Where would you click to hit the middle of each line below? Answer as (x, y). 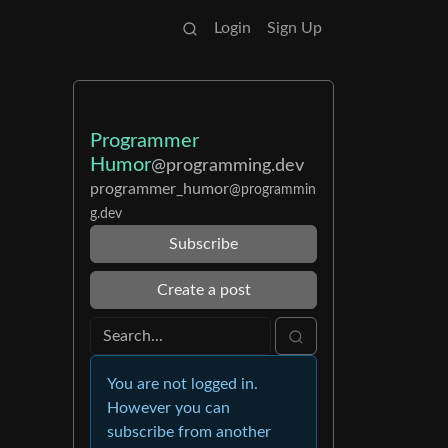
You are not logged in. (182, 384)
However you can (168, 408)
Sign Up (294, 28)
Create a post (203, 290)
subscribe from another (189, 432)
